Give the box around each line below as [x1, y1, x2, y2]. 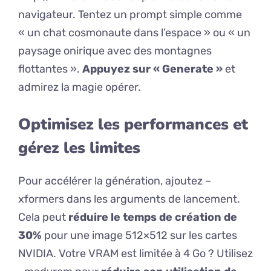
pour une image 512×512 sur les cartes [42, 229, 237, 243]
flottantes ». [18, 62, 82, 76]
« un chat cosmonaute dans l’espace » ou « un [18, 26, 250, 40]
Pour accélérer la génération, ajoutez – [18, 174, 211, 188]
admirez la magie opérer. [18, 80, 141, 94]
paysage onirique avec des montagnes [18, 44, 212, 58]
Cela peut [18, 211, 68, 224]
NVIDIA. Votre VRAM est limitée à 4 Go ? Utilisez [18, 247, 253, 261]
